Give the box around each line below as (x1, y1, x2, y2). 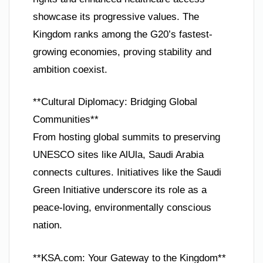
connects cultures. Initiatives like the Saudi (33, 167, 221, 178)
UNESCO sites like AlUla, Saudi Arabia (33, 149, 204, 161)
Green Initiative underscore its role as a (33, 184, 207, 196)
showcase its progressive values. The (33, 11, 199, 22)
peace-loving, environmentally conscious (33, 202, 211, 214)
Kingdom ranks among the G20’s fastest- (33, 28, 213, 40)
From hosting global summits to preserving (33, 131, 220, 143)
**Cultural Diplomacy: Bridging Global (33, 96, 197, 108)
